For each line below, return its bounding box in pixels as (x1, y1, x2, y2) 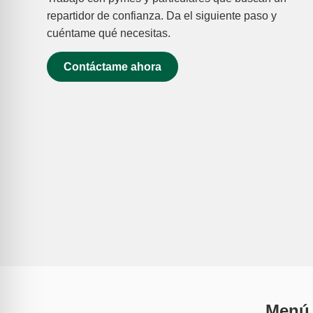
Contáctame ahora (64, 61, 162, 73)
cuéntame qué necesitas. (47, 27, 171, 39)
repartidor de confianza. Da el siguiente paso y (47, 9, 277, 22)
